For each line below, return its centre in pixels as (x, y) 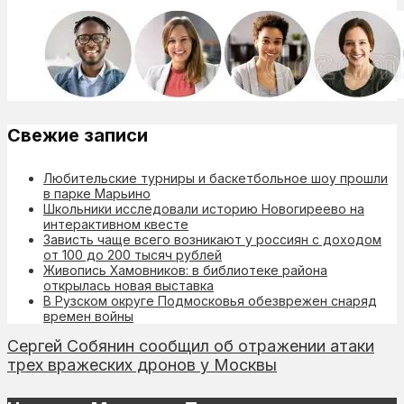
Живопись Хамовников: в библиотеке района (185, 270)
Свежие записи (78, 136)
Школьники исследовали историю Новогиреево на (204, 208)
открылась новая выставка (129, 285)
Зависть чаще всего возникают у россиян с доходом (212, 239)
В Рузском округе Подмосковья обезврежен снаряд (210, 300)
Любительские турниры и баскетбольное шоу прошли (216, 178)
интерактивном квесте (116, 224)
